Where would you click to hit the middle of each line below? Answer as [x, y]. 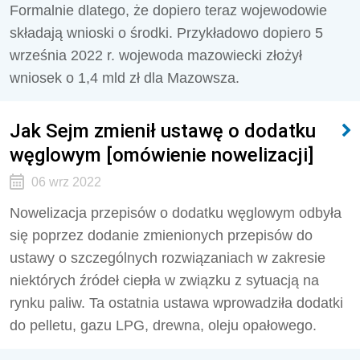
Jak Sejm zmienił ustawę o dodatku [163, 131]
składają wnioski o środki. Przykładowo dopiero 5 [166, 33]
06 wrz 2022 [66, 182]
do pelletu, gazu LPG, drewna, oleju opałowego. [163, 325]
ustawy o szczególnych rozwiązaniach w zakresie [168, 258]
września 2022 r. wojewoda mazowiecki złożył [156, 55]
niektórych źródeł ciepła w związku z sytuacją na [164, 280]
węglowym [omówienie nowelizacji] [162, 155]
